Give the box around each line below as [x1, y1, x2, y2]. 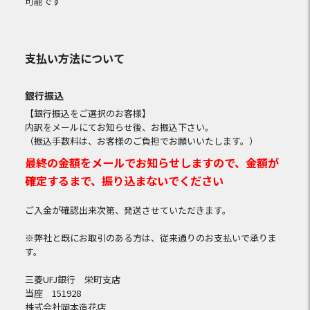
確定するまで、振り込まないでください [24, 172, 224, 189]
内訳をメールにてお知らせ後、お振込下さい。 [24, 120, 214, 134]
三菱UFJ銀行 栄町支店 [24, 272, 120, 286]
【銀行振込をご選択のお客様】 [24, 106, 151, 120]
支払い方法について [24, 49, 125, 66]
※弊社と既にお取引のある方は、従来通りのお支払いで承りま [24, 230, 277, 244]
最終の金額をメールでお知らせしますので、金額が [24, 154, 279, 171]
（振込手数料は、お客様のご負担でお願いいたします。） [24, 134, 258, 147]
